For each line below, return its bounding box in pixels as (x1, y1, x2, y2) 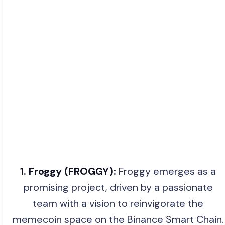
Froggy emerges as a (116, 165, 216, 178)
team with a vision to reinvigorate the (33, 197, 203, 210)
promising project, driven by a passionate (23, 181, 213, 194)
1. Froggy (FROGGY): (20, 165, 116, 178)
